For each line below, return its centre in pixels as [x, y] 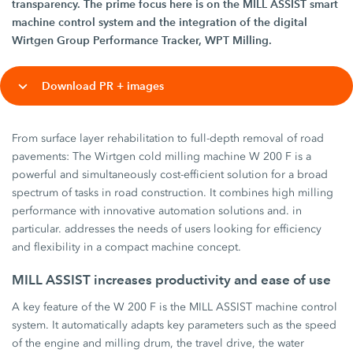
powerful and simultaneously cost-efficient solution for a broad [170, 175]
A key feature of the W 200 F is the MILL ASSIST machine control [175, 307]
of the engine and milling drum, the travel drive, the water [158, 343]
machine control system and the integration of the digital [160, 22]
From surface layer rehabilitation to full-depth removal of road [168, 138]
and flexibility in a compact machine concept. [127, 247]
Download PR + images [103, 85]
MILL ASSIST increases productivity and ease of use [172, 280]
